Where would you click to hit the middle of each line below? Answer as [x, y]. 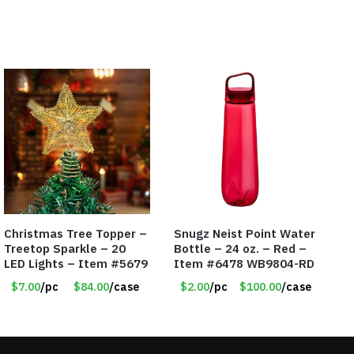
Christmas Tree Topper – [75, 233]
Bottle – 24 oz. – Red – [240, 248]
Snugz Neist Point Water [244, 233]
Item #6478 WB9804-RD [244, 263]
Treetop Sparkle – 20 [65, 248]
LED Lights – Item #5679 [76, 263]
